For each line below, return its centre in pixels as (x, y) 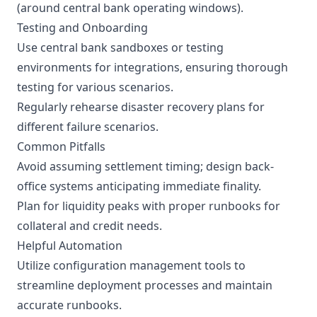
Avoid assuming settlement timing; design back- (145, 166)
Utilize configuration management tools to (131, 265)
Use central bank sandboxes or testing (120, 47)
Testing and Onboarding (82, 28)
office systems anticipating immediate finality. (139, 186)
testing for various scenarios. (95, 87)
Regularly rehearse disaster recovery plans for (141, 107)
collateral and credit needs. (90, 226)
